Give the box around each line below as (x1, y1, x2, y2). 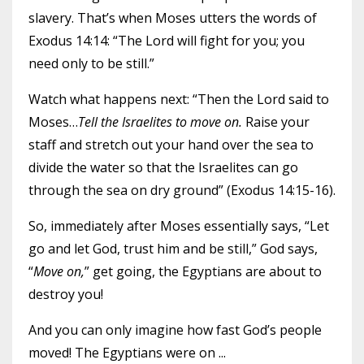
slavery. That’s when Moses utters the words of (28, 9, 317, 27)
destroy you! (28, 285, 103, 303)
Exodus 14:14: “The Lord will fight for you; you (28, 32, 305, 50)
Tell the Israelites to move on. (78, 113, 245, 131)
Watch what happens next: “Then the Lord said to (28, 90, 329, 108)
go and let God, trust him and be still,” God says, (28, 240, 318, 258)
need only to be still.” (28, 54, 154, 72)
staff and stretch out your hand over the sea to (28, 136, 314, 154)
